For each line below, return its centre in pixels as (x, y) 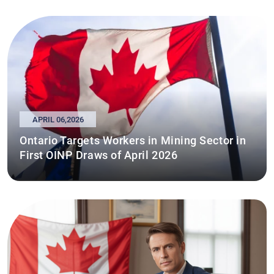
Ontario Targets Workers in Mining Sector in (133, 139)
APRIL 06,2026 (58, 119)
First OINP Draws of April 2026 (99, 154)
